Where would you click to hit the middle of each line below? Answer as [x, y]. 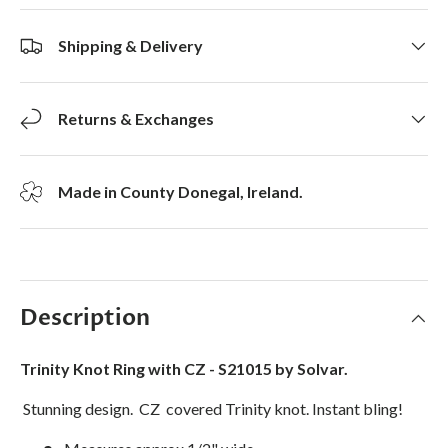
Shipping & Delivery [130, 46]
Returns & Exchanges [136, 119]
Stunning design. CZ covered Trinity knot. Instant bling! [211, 408]
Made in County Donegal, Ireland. [180, 192]
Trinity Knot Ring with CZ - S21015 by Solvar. [184, 368]
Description [85, 318]
